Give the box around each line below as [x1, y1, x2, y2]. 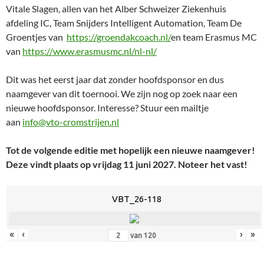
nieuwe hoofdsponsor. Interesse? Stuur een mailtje [6, 102, 209, 114]
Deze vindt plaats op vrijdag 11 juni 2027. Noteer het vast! [6, 159, 247, 170]
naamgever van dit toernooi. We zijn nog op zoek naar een [6, 88, 237, 100]
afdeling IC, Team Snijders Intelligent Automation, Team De [6, 17, 242, 29]
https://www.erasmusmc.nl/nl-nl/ [22, 45, 157, 57]
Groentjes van [6, 31, 67, 43]
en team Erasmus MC [171, 31, 257, 43]
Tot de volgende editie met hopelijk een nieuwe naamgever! [6, 144, 255, 156]
